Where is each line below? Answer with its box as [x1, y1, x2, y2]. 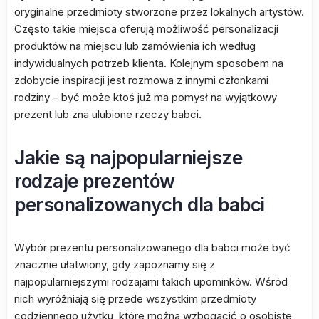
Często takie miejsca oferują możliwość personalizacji [14, 22, 278, 36]
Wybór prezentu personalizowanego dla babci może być [14, 241, 291, 254]
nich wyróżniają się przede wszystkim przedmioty [14, 292, 256, 305]
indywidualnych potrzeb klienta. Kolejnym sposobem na [14, 56, 283, 70]
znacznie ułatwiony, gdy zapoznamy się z [14, 258, 215, 271]
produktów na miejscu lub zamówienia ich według [14, 39, 256, 53]
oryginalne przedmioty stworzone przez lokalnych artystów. [14, 5, 304, 19]
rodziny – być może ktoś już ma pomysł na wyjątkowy [14, 90, 277, 104]
